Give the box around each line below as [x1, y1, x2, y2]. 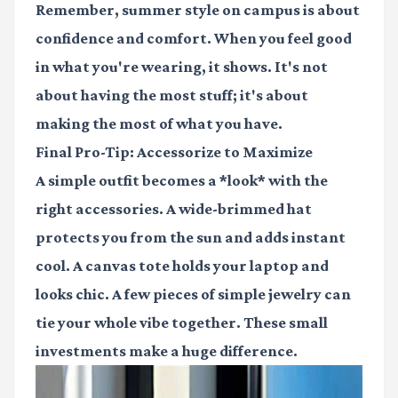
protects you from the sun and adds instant [36, 228, 346, 247]
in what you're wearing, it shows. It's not [36, 58, 328, 76]
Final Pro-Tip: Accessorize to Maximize [36, 143, 313, 162]
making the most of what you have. [36, 115, 283, 133]
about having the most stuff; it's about [36, 86, 308, 105]
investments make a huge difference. [36, 342, 298, 361]
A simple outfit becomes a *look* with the [36, 171, 328, 190]
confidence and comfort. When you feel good [36, 29, 352, 48]
